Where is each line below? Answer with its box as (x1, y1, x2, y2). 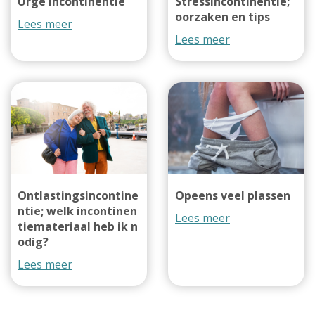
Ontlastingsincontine (18, 187, 139, 203)
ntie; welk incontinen (18, 202, 137, 219)
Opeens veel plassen (175, 187, 290, 203)
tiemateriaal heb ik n (18, 218, 138, 234)
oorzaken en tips (175, 9, 270, 25)
